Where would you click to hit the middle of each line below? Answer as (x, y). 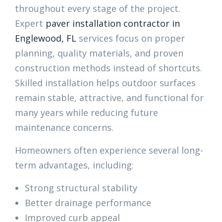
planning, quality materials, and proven (99, 53)
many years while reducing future (86, 112)
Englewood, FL (46, 38)
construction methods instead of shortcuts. (109, 68)
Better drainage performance (88, 203)
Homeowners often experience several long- (109, 150)
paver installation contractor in (113, 23)
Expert (30, 23)
